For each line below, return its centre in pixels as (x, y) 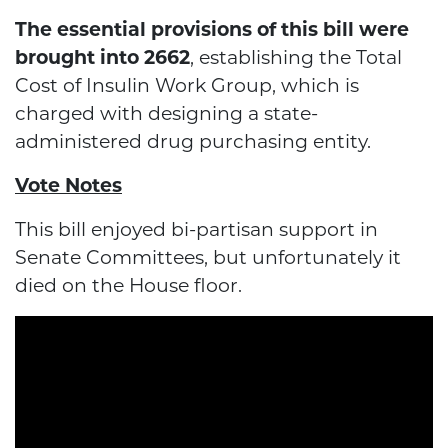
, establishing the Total (296, 58)
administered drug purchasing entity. (193, 142)
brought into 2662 (102, 58)
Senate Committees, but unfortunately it (208, 258)
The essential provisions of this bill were (212, 30)
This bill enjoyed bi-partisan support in (196, 230)
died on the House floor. (128, 286)
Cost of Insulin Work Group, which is (187, 86)
